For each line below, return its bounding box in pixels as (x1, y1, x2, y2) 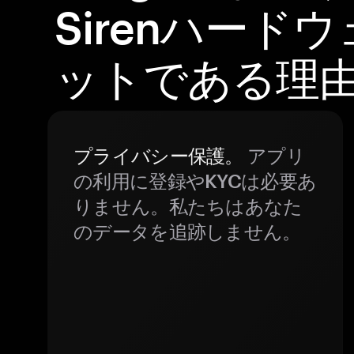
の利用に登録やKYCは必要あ (73, 169, 317, 192)
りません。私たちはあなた (73, 194, 303, 217)
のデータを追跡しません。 (73, 220, 301, 243)
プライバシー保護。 (73, 144, 243, 167)
